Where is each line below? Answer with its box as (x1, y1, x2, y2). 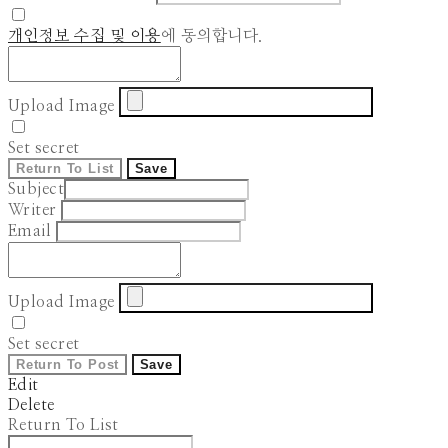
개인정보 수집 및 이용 (8, 28, 161, 45)
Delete (8, 397, 55, 414)
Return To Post (16, 357, 120, 373)
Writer (8, 202, 57, 219)
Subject (8, 181, 65, 198)
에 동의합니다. (160, 28, 263, 45)
